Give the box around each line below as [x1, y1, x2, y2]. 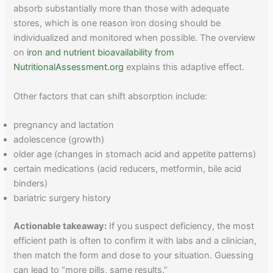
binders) [13, 178, 48, 190]
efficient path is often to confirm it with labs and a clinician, [13, 235, 257, 246]
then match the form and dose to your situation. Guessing [13, 249, 254, 261]
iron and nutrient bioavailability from [27, 47, 175, 58]
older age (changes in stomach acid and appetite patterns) [13, 149, 257, 160]
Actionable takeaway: [13, 220, 107, 232]
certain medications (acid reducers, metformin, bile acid [13, 163, 242, 175]
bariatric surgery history [13, 193, 112, 204]
